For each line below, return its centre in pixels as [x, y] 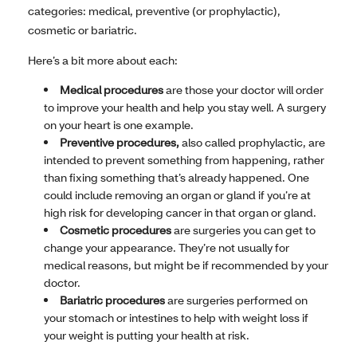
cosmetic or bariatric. [82, 30]
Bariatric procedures [114, 300]
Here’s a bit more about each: [103, 61]
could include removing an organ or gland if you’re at [177, 195]
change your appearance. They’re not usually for [167, 248]
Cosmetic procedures [117, 230]
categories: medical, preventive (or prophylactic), [154, 11]
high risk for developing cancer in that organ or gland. [180, 213]
